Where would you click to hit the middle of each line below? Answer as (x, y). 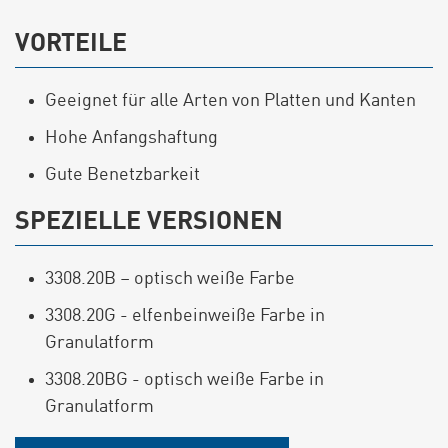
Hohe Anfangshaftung (131, 138)
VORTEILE (71, 44)
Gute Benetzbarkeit (122, 175)
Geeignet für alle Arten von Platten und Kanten (230, 101)
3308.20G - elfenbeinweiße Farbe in (185, 316)
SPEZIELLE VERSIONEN (149, 222)
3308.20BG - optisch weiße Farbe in (184, 380)
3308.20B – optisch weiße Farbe (170, 279)
